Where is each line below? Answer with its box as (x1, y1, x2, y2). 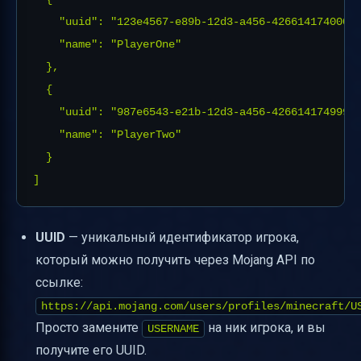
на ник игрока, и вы (205, 319, 326, 335)
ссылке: (35, 274, 83, 290)
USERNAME (147, 322, 199, 335)
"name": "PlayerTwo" (33, 127, 181, 141)
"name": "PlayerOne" (33, 37, 181, 51)
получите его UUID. (35, 342, 147, 358)
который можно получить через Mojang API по (35, 251, 315, 268)
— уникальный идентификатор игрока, (65, 229, 299, 245)
